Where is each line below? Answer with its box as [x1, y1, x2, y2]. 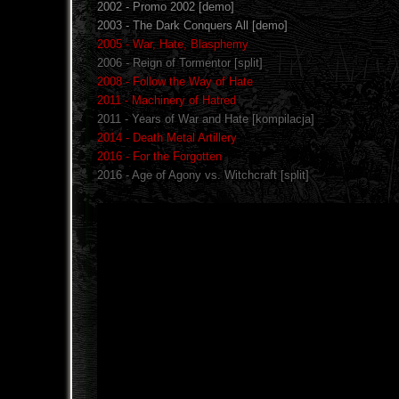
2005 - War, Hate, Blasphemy [97, 37, 248, 52]
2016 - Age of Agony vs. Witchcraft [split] [97, 168, 309, 183]
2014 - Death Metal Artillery [97, 131, 237, 145]
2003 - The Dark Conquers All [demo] [97, 19, 288, 33]
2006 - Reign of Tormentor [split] [97, 56, 263, 70]
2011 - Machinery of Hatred [97, 94, 236, 108]
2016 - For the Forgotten [97, 150, 222, 164]
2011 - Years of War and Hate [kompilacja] [97, 112, 314, 126]
